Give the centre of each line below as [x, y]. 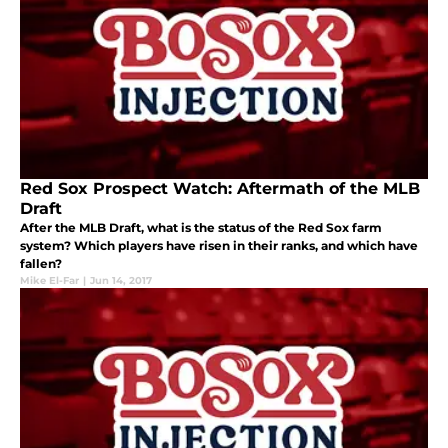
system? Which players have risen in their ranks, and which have [219, 245]
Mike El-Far [49, 280]
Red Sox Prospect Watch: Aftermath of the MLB [220, 188]
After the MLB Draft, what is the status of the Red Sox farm [201, 227]
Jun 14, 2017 [121, 280]
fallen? [41, 263]
